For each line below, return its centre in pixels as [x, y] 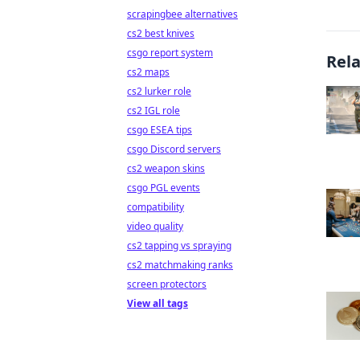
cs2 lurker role [159, 91]
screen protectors [167, 284]
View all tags [157, 303]
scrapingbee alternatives [182, 14]
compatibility [155, 207]
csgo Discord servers [174, 149]
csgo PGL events [164, 188]
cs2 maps [148, 72]
